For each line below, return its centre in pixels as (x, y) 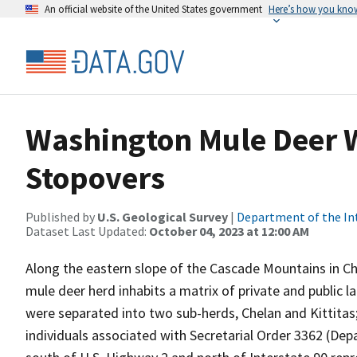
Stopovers (95, 178)
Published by (61, 217)
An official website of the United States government (153, 9)
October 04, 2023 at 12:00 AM (229, 231)
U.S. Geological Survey (163, 217)
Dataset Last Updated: (87, 231)
